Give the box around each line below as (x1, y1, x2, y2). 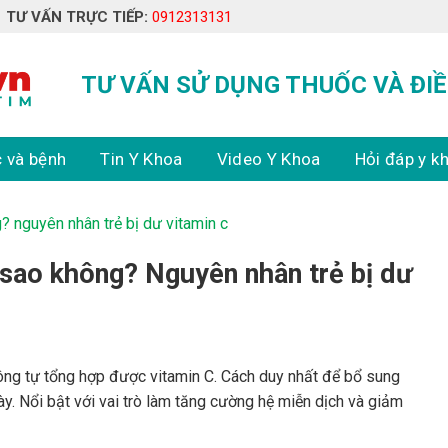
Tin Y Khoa (100, 149, 183, 169)
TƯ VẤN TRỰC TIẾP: (6, 7, 148, 26)
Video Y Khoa (216, 149, 321, 169)
